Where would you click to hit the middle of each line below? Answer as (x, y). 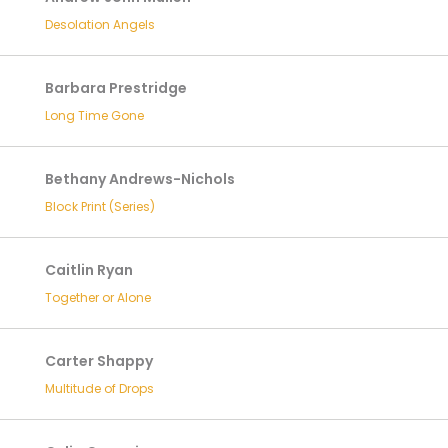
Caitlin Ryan (88, 270)
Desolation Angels (99, 24)
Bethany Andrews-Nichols (139, 179)
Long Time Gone (94, 115)
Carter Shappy (98, 361)
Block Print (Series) (99, 206)
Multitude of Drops (99, 388)
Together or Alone (97, 297)
